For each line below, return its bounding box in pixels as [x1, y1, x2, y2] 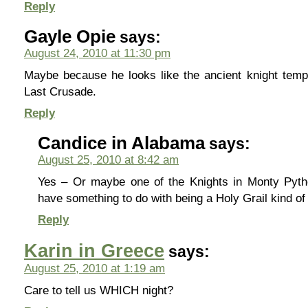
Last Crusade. [24, 85, 96, 98]
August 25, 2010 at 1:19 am [24, 262, 165, 274]
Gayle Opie [24, 27, 115, 46]
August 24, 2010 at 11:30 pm [24, 47, 170, 59]
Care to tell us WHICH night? [24, 284, 173, 296]
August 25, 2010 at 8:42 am [38, 153, 179, 166]
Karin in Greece [24, 240, 164, 261]
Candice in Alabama [38, 133, 205, 153]
